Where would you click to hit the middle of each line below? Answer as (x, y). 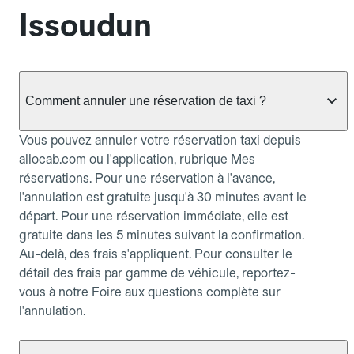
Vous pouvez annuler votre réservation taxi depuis (160, 140)
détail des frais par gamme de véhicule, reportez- (157, 273)
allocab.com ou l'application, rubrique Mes (137, 159)
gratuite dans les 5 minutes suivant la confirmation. (162, 235)
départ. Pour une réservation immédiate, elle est (154, 216)
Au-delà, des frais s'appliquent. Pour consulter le (156, 254)
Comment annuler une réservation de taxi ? (146, 100)
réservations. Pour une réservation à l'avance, (147, 178)
